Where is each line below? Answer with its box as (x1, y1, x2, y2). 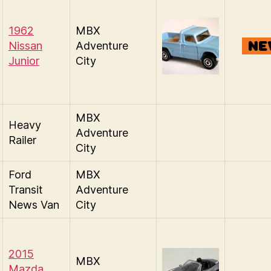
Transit (8, 183, 43, 196)
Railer (8, 134, 36, 146)
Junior (8, 54, 39, 67)
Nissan (8, 39, 42, 52)
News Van (8, 198, 59, 211)
